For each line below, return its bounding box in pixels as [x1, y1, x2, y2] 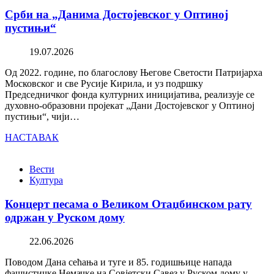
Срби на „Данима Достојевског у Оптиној [5, 8, 228, 21]
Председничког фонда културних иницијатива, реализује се [5, 89, 254, 100]
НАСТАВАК [5, 132, 59, 143]
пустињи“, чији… [5, 111, 80, 122]
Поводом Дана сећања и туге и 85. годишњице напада [5, 256, 232, 267]
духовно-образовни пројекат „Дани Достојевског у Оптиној [5, 100, 254, 111]
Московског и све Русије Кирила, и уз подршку [5, 78, 203, 89]
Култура [29, 175, 63, 186]
